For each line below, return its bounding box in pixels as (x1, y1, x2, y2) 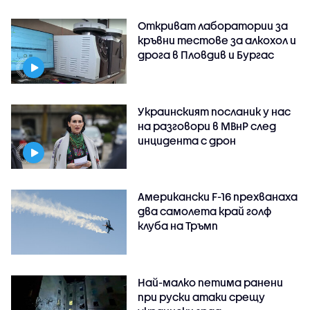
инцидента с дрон (138, 134, 237, 147)
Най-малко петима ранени (138, 276, 284, 289)
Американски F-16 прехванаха (138, 190, 298, 203)
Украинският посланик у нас (138, 104, 291, 118)
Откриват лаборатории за (138, 19, 289, 32)
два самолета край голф (138, 205, 272, 218)
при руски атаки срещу (138, 291, 266, 304)
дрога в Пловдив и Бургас (138, 48, 275, 61)
